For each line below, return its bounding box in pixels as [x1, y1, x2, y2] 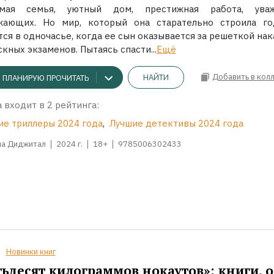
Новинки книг [6, 246, 56, 257]
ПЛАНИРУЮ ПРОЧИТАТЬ [2, 72, 89, 83]
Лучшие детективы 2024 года [109, 117, 243, 130]
